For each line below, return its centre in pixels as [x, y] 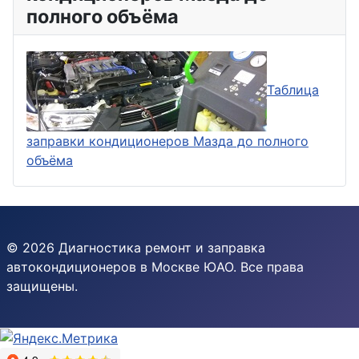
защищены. [42, 286]
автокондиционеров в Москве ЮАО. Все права [155, 266]
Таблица [293, 90]
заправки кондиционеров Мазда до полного [167, 141]
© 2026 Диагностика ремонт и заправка [136, 247]
